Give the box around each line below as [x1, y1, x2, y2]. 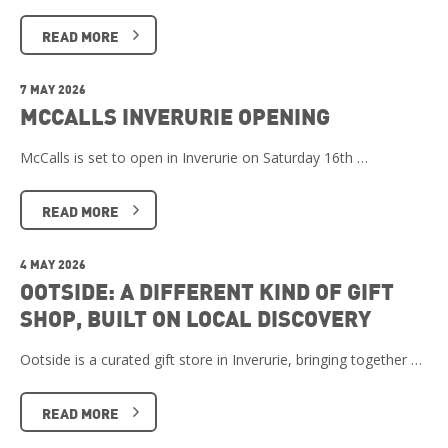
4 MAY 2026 [20, 256, 86, 273]
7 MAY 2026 [20, 81, 86, 98]
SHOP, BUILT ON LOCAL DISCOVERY [20, 304, 371, 333]
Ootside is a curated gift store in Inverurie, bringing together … [20, 350, 422, 370]
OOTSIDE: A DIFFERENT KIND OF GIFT [20, 277, 394, 306]
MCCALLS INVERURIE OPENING [20, 102, 330, 131]
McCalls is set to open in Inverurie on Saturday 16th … [20, 148, 368, 168]
